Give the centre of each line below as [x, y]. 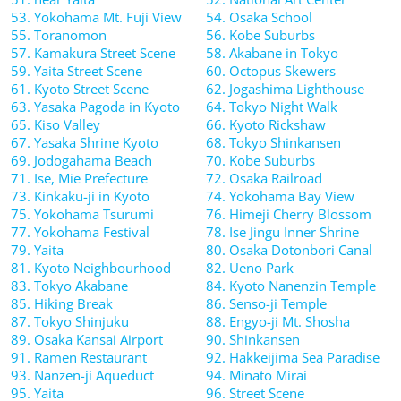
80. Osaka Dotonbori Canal [289, 250]
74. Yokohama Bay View [280, 196]
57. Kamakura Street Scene [93, 53]
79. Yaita [37, 250]
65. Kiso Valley [55, 124]
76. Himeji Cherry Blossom [289, 214]
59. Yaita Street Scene [77, 71]
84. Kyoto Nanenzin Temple [291, 286]
